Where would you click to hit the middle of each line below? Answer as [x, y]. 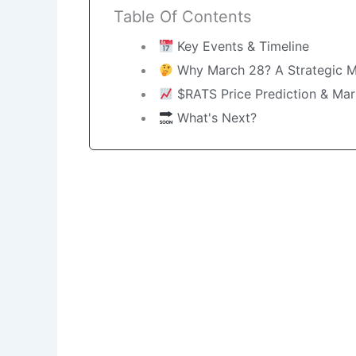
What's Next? [215, 118]
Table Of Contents [182, 17]
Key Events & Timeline [242, 46]
